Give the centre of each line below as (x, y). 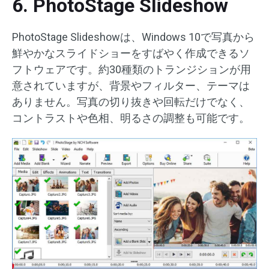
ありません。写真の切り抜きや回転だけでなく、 (131, 101)
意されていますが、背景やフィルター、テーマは (131, 85)
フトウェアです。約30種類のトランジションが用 (131, 69)
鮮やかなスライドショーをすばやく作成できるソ (131, 53)
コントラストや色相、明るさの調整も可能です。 (131, 118)
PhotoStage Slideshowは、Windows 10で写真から (133, 37)
